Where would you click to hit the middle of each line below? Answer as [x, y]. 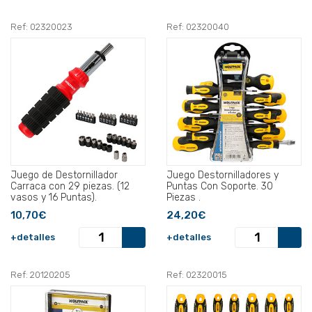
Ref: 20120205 [40, 275]
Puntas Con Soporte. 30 [220, 187]
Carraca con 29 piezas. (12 [70, 187]
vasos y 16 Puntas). [54, 198]
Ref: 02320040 [198, 27]
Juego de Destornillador [64, 175]
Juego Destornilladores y [223, 175]
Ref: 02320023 [41, 27]
